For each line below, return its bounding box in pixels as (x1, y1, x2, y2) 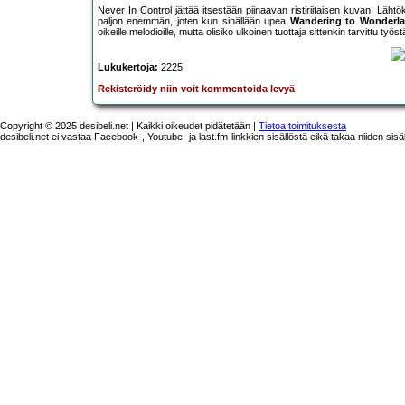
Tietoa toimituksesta (259, 119, 346, 131)
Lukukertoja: (98, 61, 158, 73)
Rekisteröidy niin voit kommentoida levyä (98, 83, 295, 95)
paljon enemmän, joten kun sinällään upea (98, 15, 290, 27)
